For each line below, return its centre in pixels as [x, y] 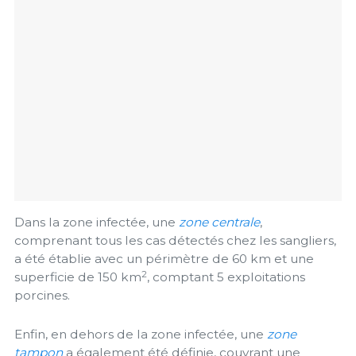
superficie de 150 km [78, 277]
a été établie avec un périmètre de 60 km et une [164, 259]
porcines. [42, 296]
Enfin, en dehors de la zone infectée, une [141, 334]
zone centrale [219, 222]
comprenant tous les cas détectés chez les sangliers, [175, 241]
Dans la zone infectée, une [97, 222]
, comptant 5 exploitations [226, 277]
